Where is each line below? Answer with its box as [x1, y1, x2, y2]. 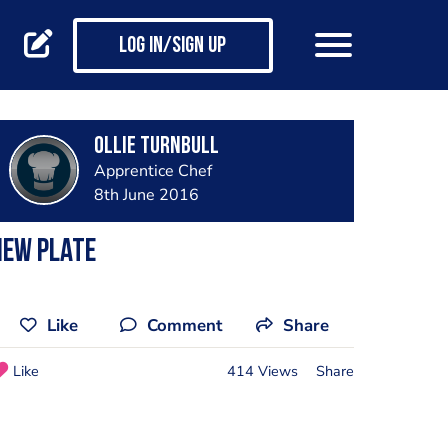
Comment [147, 314, 222, 337]
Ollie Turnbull [93, 135, 219, 159]
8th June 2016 [93, 184, 199, 206]
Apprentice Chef [93, 160, 212, 182]
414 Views [226, 360, 298, 381]
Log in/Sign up [119, 35, 226, 59]
